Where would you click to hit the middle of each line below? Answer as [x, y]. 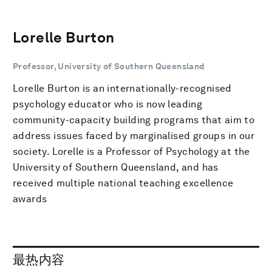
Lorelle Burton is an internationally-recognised [122, 88]
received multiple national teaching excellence [123, 183]
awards [30, 199]
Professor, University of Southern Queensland [109, 66]
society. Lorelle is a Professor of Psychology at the [131, 151]
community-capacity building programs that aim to [134, 120]
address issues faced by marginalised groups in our [134, 135]
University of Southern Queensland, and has [116, 167]
